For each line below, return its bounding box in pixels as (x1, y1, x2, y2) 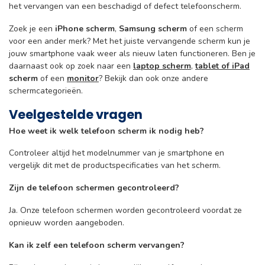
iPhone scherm (55, 22, 115, 34)
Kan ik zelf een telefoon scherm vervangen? (9, 239, 185, 251)
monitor (67, 72, 99, 84)
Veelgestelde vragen (9, 105, 143, 123)
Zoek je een (9, 22, 55, 34)
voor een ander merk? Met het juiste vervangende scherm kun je (9, 35, 250, 47)
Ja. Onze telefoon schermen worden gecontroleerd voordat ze (9, 204, 242, 216)
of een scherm (187, 22, 243, 34)
